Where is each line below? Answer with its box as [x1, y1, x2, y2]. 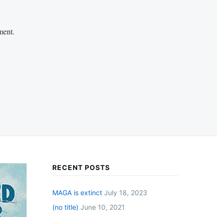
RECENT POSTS [52, 163, 110, 171]
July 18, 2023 [104, 188, 147, 197]
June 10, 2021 [80, 202, 125, 211]
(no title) [52, 202, 78, 211]
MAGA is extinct [52, 188, 102, 197]
